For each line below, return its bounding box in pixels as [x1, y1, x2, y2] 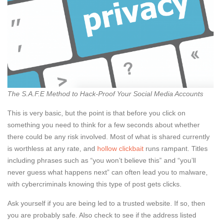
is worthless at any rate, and [7, 144, 97, 152]
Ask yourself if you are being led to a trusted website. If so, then [7, 199, 205, 207]
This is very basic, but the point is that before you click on [7, 109, 185, 117]
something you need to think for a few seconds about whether [7, 120, 200, 129]
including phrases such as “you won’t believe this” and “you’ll [7, 156, 196, 164]
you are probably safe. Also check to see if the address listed [7, 211, 196, 219]
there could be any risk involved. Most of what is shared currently [7, 132, 210, 141]
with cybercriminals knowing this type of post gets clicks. [7, 180, 182, 188]
